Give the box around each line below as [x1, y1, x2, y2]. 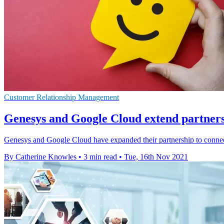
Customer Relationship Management [4, 92, 119, 101]
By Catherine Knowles [4, 152, 76, 161]
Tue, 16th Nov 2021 [124, 152, 188, 161]
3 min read [83, 152, 117, 161]
